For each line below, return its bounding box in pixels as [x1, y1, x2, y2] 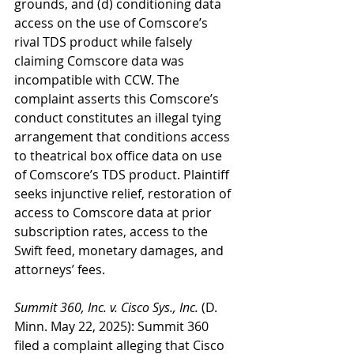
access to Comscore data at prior [14, 204, 215, 221]
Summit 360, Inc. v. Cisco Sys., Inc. [14, 299, 198, 316]
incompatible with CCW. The [14, 71, 183, 88]
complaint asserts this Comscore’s [14, 90, 222, 107]
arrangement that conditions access [14, 128, 233, 145]
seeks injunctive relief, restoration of [14, 185, 234, 202]
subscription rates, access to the [14, 223, 211, 240]
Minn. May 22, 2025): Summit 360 [14, 318, 212, 335]
